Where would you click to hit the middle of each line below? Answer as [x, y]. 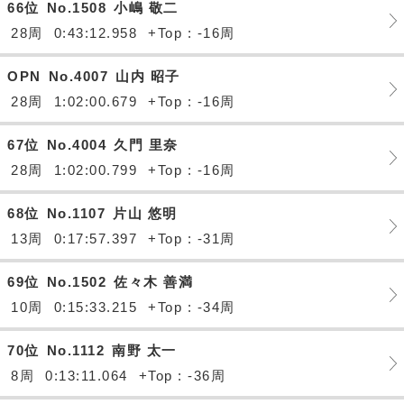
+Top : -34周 [192, 307]
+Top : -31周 [192, 239]
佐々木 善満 [153, 282]
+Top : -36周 [182, 376]
